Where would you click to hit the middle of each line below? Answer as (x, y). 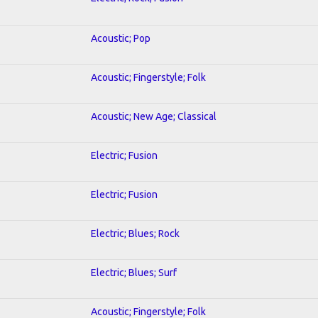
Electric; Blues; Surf (134, 272)
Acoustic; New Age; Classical (154, 116)
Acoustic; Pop (121, 38)
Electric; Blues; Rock (135, 233)
